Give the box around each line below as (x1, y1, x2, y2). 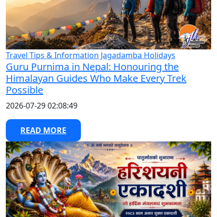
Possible (6, 83, 43, 96)
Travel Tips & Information (6, 50, 99, 61)
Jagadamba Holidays (101, 50, 175, 61)
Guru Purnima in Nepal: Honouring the (6, 60, 179, 73)
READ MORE (20, 125, 66, 136)
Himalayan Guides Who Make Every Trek (6, 72, 186, 85)
